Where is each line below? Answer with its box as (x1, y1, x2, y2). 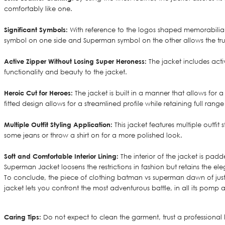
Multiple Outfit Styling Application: (4, 121, 113, 129)
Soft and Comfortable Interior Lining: (4, 152, 119, 161)
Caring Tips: (4, 213, 41, 221)
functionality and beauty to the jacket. (4, 68, 127, 77)
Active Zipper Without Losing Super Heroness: (4, 57, 147, 66)
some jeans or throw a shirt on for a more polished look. (4, 131, 182, 140)
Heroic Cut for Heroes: (4, 89, 75, 97)
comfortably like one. (4, 5, 72, 14)
